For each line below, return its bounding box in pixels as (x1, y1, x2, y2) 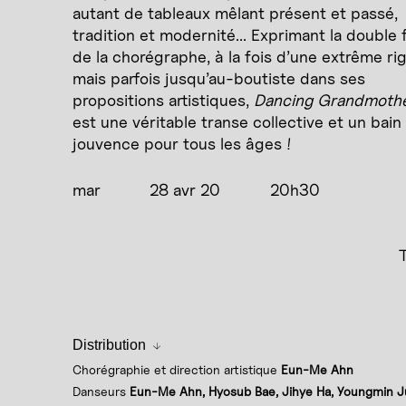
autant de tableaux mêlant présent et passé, (72, 4, 398, 23)
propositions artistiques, (72, 91, 254, 110)
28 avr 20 (150, 180, 220, 199)
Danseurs (72, 383, 130, 399)
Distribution (72, 337, 146, 353)
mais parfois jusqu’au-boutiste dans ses (72, 69, 365, 88)
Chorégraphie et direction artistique (72, 362, 281, 377)
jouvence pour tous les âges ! (72, 134, 292, 153)
